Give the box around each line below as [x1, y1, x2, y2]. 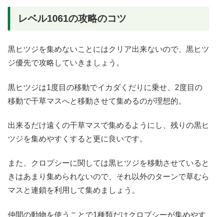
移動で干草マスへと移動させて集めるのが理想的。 [8, 96, 186, 105]
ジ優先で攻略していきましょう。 [8, 59, 124, 67]
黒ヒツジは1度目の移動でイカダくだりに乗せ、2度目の [8, 83, 202, 92]
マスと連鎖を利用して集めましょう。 [8, 186, 139, 195]
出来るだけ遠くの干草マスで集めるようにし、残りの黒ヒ [8, 121, 209, 130]
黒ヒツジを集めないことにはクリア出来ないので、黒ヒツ [8, 45, 209, 54]
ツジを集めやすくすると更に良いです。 [8, 135, 147, 143]
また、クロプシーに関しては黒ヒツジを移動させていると [8, 159, 209, 168]
